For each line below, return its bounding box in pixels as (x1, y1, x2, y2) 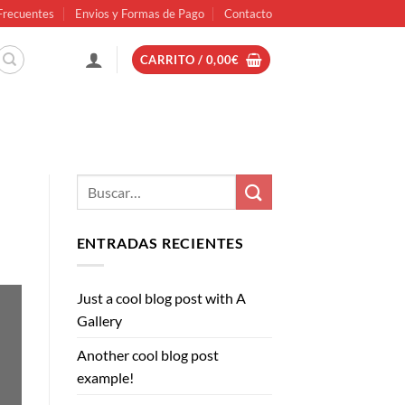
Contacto (223, 6, 272, 21)
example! (76, 368, 134, 386)
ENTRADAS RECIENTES (76, 234, 244, 252)
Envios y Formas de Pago (74, 6, 204, 21)
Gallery (76, 311, 122, 329)
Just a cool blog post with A (76, 288, 246, 306)
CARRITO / (139, 52, 206, 67)
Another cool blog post (76, 345, 219, 363)
